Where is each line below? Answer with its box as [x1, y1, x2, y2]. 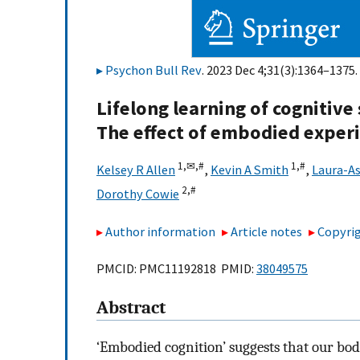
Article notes [231, 223, 303, 239]
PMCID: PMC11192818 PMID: [96, 260, 256, 277]
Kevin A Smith [211, 162, 288, 178]
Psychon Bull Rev [105, 62, 202, 78]
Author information [105, 223, 215, 239]
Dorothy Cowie [96, 186, 179, 202]
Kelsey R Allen [96, 162, 175, 178]
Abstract [96, 297, 166, 319]
